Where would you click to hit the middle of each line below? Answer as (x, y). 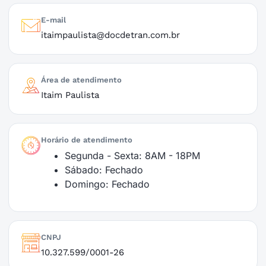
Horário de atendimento (87, 140)
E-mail (53, 20)
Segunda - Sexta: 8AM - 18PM (132, 156)
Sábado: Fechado (104, 170)
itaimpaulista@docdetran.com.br (110, 35)
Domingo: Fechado (107, 184)
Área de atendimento (81, 80)
